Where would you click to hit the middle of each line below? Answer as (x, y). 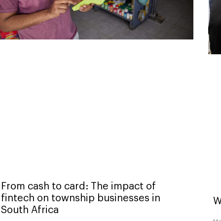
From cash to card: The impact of (78, 186)
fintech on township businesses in (81, 198)
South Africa (30, 210)
